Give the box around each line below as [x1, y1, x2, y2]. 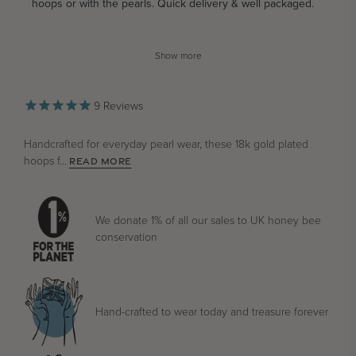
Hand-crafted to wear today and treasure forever [95, 303, 328, 320]
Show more [154, 48, 202, 64]
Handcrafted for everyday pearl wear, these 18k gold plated [24, 136, 308, 153]
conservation [95, 229, 157, 246]
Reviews [100, 98, 143, 115]
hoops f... [24, 153, 67, 170]
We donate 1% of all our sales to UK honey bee [95, 212, 321, 230]
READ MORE [69, 156, 132, 168]
